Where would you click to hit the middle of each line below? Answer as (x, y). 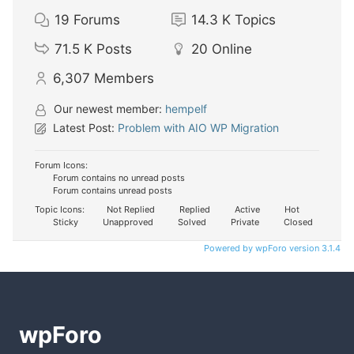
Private (244, 222)
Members (124, 78)
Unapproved (127, 222)
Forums (97, 19)
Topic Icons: (60, 209)
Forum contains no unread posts (118, 177)
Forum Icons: (61, 165)
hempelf (186, 108)
